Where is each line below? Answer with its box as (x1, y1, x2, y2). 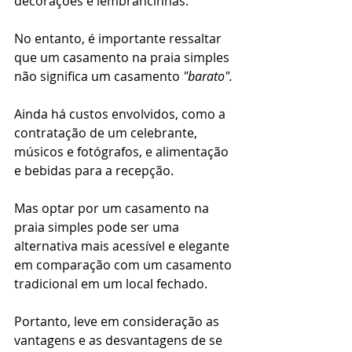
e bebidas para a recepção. (14, 162, 174, 180)
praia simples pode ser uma (14, 218, 182, 236)
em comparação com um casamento (14, 256, 235, 274)
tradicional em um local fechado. (14, 275, 207, 293)
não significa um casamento (14, 68, 183, 86)
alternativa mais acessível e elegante (14, 237, 233, 255)
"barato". (183, 68, 233, 86)
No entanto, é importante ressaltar (14, 30, 225, 48)
